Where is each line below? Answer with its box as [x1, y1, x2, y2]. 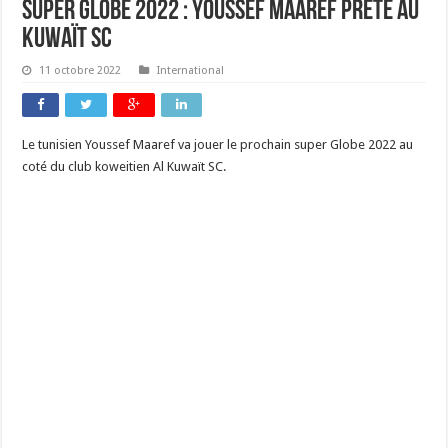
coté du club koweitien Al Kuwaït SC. [22, 159, 227, 174]
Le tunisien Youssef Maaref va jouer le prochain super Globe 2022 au [22, 137, 414, 152]
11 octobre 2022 [39, 64, 122, 77]
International [157, 64, 225, 77]
